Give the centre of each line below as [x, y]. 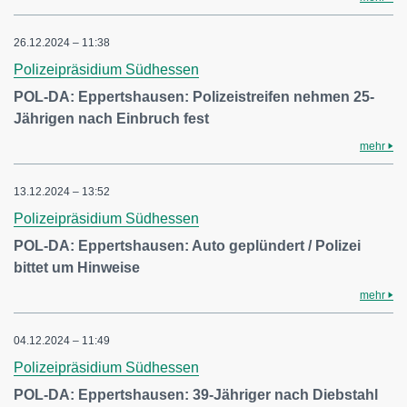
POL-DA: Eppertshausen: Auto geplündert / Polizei [187, 246]
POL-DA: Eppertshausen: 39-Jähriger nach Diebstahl [196, 395]
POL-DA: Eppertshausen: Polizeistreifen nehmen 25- [194, 97]
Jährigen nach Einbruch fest [111, 119]
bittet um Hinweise [77, 268]
